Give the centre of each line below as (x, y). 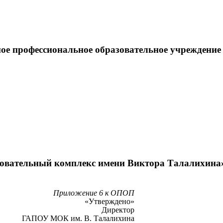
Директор (118, 210)
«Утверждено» (109, 202)
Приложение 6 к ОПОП (94, 193)
